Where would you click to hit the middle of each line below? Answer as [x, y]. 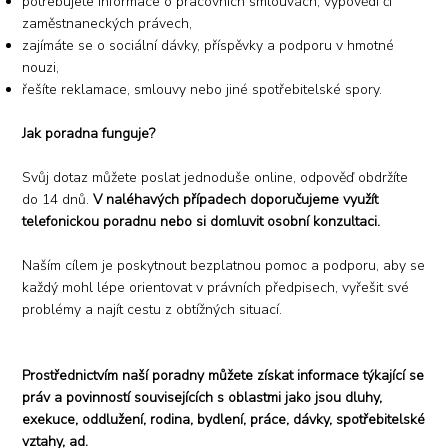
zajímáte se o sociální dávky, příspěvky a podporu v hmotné [208, 45]
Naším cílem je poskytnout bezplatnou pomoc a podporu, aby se [224, 265]
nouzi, [41, 67]
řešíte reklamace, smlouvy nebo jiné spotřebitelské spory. [202, 89]
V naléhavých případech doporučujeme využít [236, 199]
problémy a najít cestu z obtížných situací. [152, 309]
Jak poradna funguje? [89, 133]
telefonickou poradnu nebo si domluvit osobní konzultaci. [201, 221]
